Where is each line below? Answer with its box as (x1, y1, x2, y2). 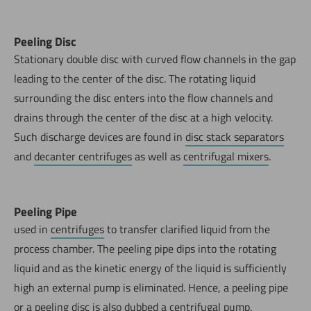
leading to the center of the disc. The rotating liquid (14, 69, 255, 87)
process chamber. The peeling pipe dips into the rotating (14, 239, 276, 257)
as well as (132, 147, 183, 165)
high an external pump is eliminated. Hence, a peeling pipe (14, 278, 288, 296)
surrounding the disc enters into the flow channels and (14, 89, 273, 106)
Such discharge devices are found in (14, 128, 185, 145)
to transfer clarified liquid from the (104, 220, 270, 237)
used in (14, 220, 51, 237)
